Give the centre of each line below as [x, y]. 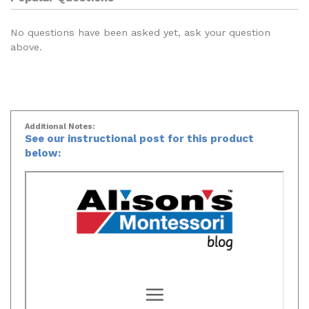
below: [43, 147]
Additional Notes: [60, 120]
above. [26, 40]
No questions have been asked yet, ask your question [140, 26]
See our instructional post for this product [139, 132]
